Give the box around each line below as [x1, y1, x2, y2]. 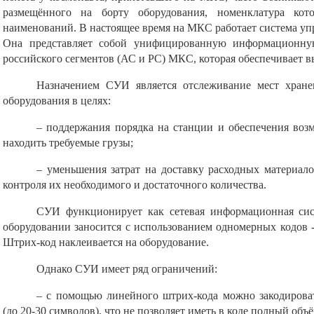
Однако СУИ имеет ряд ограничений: [36, 263, 217, 275]
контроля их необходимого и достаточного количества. [3, 179, 266, 191]
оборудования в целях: [3, 95, 111, 107]
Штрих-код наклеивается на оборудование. [3, 236, 209, 248]
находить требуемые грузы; [3, 137, 133, 149]
